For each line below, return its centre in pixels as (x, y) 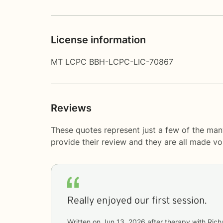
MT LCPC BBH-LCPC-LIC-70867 (112, 61)
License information (98, 40)
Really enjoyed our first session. (137, 201)
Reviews (71, 108)
